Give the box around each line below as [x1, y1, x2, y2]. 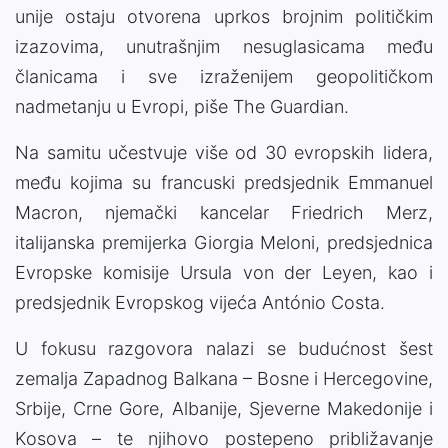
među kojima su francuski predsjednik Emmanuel [15, 171, 433, 193]
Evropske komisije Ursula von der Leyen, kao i [15, 261, 433, 283]
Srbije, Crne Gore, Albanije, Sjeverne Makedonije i [15, 397, 433, 419]
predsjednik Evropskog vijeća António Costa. [15, 291, 385, 313]
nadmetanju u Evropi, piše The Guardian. [15, 95, 349, 117]
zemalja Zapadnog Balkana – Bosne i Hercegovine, [15, 367, 433, 389]
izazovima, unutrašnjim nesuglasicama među [15, 35, 433, 57]
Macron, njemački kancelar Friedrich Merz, [15, 201, 433, 223]
